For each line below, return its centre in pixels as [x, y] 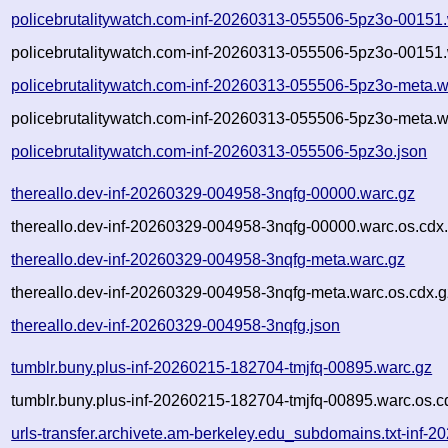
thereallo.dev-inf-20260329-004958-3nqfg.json [176, 325]
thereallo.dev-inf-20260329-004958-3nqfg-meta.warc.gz [208, 259]
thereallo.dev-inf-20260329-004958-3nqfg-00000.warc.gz [213, 193]
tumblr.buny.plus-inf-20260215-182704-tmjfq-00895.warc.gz [222, 367]
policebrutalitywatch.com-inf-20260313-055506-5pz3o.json [219, 151]
